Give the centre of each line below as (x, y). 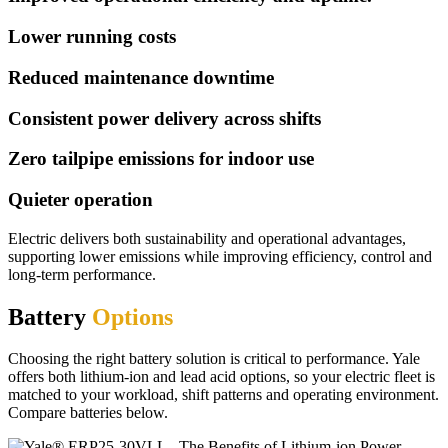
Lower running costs (92, 37)
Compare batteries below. (88, 413)
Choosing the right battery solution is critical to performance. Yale (214, 359)
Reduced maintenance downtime (141, 77)
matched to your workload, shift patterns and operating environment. (223, 395)
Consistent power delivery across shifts (164, 118)
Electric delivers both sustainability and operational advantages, (207, 238)
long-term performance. (82, 274)
